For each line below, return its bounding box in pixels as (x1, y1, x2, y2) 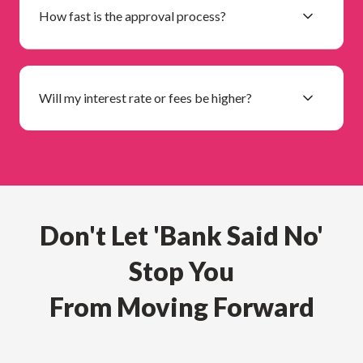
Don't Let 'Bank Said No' (40, 219, 323, 251)
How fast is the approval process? (39, 7, 226, 23)
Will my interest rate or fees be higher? (39, 89, 252, 105)
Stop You (129, 254, 234, 287)
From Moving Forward (49, 290, 314, 322)
